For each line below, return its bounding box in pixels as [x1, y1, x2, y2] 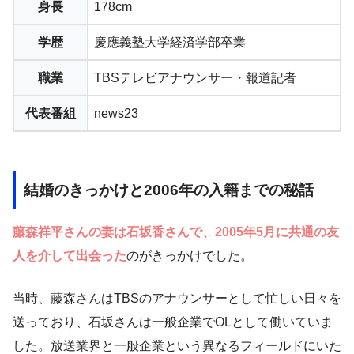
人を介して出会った [13, 248, 126, 262]
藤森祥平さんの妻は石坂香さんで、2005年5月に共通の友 [13, 224, 339, 239]
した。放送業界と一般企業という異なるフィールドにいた [13, 338, 341, 352]
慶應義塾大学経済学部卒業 [94, 36, 246, 50]
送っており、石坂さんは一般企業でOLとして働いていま [13, 314, 333, 329]
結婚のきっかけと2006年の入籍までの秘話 [24, 182, 314, 199]
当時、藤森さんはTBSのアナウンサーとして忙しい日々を [13, 291, 341, 305]
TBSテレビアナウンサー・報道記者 [94, 71, 296, 85]
